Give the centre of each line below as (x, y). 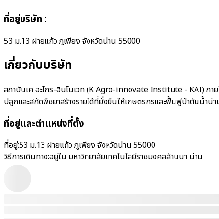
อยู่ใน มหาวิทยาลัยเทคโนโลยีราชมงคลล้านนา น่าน (126, 157)
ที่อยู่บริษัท (23, 19)
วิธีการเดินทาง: (27, 157)
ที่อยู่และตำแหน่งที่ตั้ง (44, 123)
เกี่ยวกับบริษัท (38, 66)
